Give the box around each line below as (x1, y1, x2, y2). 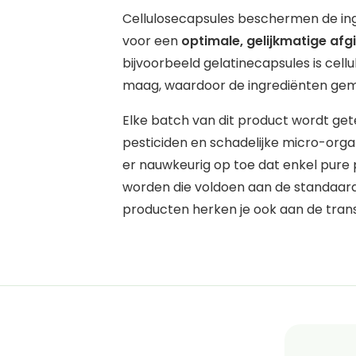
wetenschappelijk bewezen (122, 257, 299, 277)
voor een (122, 32, 181, 51)
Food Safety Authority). (122, 280, 267, 299)
